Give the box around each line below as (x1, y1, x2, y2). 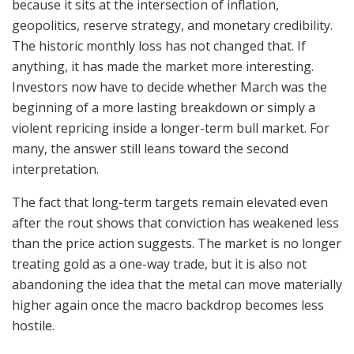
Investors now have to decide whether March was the (12, 78, 327, 96)
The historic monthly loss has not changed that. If (12, 37, 306, 55)
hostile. (12, 317, 58, 335)
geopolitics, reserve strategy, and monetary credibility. (12, 17, 333, 35)
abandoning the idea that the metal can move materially (12, 276, 342, 294)
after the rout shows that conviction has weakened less (12, 214, 339, 232)
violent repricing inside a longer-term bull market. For (12, 119, 330, 137)
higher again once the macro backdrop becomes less (12, 296, 324, 314)
